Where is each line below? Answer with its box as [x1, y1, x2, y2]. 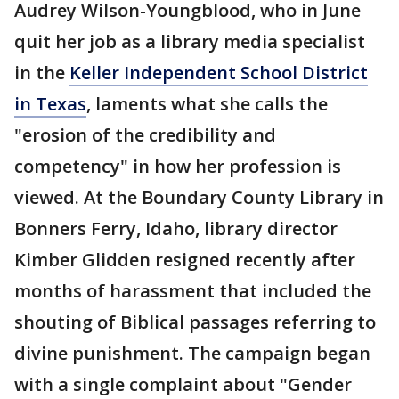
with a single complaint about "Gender [14, 372, 352, 396]
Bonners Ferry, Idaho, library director [14, 216, 338, 240]
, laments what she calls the [86, 92, 328, 116]
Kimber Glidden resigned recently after [14, 248, 355, 272]
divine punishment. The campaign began [14, 341, 370, 365]
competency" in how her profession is [14, 154, 341, 178]
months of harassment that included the [14, 279, 371, 303]
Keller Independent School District [69, 61, 368, 85]
